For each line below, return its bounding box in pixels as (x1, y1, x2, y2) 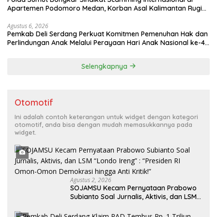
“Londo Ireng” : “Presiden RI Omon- (70, 201, 184, 210)
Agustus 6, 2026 (7, 21, 48, 30)
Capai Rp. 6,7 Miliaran (7, 12, 77, 21)
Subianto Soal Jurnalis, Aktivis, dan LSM (70, 192, 197, 201)
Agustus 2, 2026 (70, 175, 111, 184)
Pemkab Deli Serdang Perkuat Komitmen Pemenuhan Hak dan (7, 29, 208, 38)
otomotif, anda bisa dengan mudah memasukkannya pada (15, 120, 192, 128)
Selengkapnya (81, 62, 129, 71)
